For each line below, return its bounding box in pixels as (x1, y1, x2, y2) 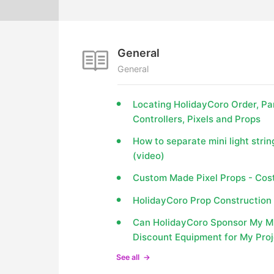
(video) (132, 149, 165, 161)
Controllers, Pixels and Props (132, 113, 261, 125)
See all (116, 252, 140, 262)
